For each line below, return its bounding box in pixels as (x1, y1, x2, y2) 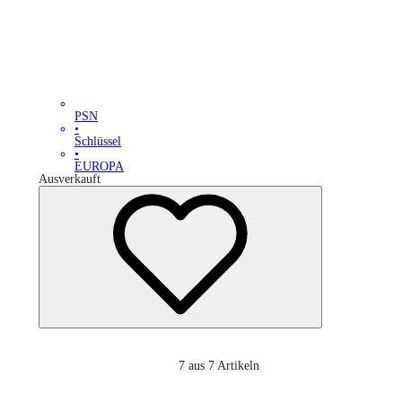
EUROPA (74, 160, 124, 174)
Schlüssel (74, 135, 121, 149)
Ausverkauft (39, 172, 100, 187)
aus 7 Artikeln (188, 359, 259, 373)
